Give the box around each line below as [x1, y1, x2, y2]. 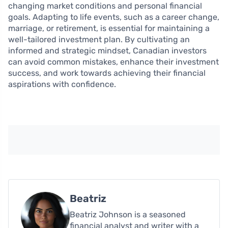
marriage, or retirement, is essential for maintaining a [8, 23, 210, 33]
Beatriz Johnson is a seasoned [70, 209, 186, 219]
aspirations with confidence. [8, 79, 116, 89]
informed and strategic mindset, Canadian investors [8, 45, 207, 55]
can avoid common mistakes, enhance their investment [8, 56, 219, 67]
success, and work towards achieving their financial [8, 68, 206, 78]
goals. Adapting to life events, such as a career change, [8, 12, 219, 22]
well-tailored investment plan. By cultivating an [8, 34, 190, 44]
